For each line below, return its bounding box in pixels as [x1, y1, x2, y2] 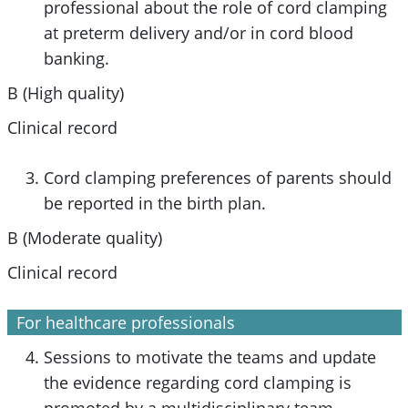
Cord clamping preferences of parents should [43, 166, 392, 189]
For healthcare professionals [15, 311, 235, 333]
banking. [43, 46, 109, 69]
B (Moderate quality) [6, 226, 162, 249]
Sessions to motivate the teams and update [43, 345, 376, 368]
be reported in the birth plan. [43, 191, 266, 214]
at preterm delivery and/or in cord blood [43, 21, 353, 44]
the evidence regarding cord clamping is [43, 371, 352, 393]
